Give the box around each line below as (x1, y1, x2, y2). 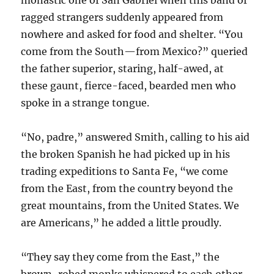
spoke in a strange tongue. (21, 97, 150, 109)
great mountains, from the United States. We (21, 199, 240, 212)
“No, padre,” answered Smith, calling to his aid (21, 131, 250, 144)
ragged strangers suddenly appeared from (21, 11, 224, 24)
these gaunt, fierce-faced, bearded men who (21, 80, 237, 92)
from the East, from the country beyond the (21, 182, 234, 195)
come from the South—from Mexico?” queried (21, 45, 248, 58)
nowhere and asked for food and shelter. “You (21, 28, 243, 41)
